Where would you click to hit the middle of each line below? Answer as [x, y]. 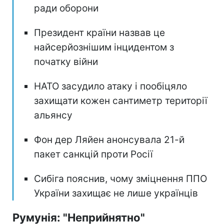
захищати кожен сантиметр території [121, 100]
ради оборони [66, 8]
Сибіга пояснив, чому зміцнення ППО [120, 178]
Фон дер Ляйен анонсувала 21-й [109, 139]
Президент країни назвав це [99, 32]
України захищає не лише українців [116, 193]
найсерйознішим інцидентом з [104, 47]
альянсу [53, 115]
